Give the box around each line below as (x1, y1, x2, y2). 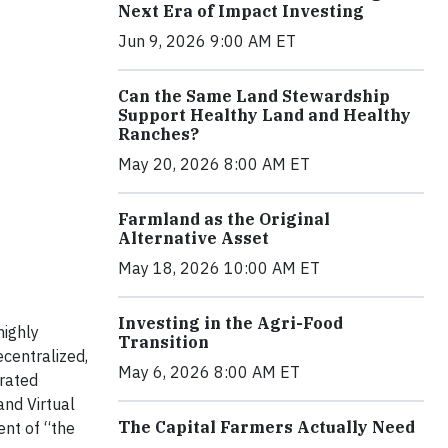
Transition (118, 332, 209, 353)
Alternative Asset (118, 228, 269, 249)
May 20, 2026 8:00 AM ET (118, 154, 310, 175)
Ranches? (118, 124, 199, 145)
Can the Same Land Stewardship (118, 86, 390, 107)
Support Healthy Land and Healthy (118, 105, 411, 126)
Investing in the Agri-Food (118, 313, 343, 334)
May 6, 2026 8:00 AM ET (118, 362, 300, 383)
